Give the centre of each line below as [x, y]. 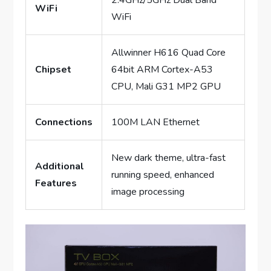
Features [56, 184]
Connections [64, 122]
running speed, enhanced [163, 175]
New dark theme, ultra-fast [169, 158]
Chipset [54, 70]
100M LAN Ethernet [156, 122]
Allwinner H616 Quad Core [169, 53]
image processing [148, 192]
